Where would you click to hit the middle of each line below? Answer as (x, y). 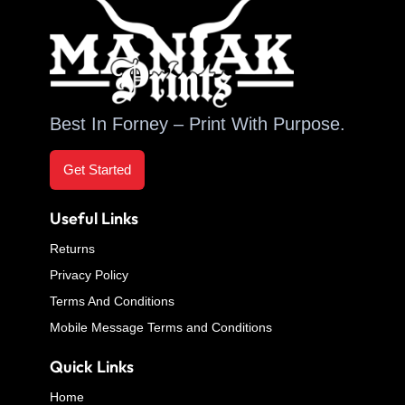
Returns (72, 249)
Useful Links (94, 218)
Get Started (97, 170)
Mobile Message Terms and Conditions (161, 327)
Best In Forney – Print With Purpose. (198, 124)
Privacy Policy (89, 275)
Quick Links (92, 367)
